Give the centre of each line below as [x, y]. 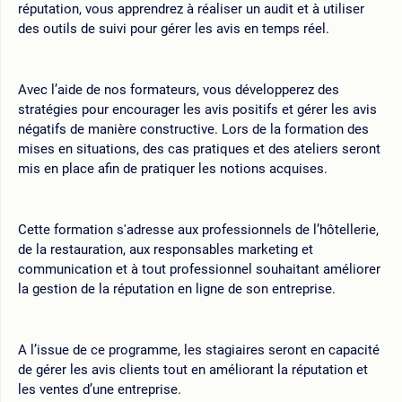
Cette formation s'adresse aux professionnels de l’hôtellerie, [198, 229]
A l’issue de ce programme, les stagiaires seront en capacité [199, 350]
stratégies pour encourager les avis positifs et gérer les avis [197, 109]
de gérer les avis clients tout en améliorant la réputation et [193, 369]
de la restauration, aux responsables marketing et [166, 249]
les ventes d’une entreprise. [100, 389]
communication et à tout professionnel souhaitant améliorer [199, 269]
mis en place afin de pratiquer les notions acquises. [173, 168]
